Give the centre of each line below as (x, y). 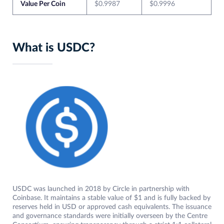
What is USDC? (54, 48)
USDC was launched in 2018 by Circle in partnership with (101, 189)
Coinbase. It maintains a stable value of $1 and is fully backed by (111, 198)
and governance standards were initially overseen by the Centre (110, 216)
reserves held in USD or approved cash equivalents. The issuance (112, 207)
